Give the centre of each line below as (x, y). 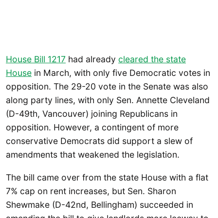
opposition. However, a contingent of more (92, 127)
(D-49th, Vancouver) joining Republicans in (92, 113)
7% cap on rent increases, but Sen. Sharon (91, 191)
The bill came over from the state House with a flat (107, 178)
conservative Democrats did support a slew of (99, 141)
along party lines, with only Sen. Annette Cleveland (108, 100)
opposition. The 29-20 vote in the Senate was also (107, 86)
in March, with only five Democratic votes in (121, 73)
